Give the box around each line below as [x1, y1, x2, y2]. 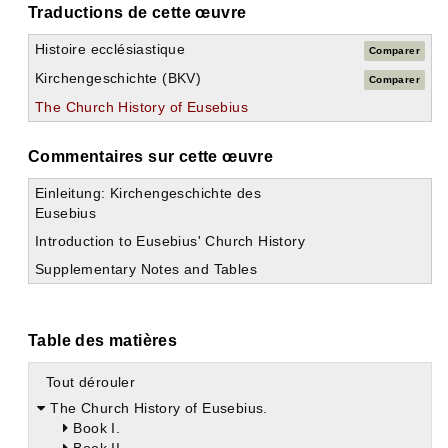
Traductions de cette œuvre [28, 4, 247, 22]
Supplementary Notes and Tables [35, 261, 257, 278]
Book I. [73, 420, 121, 437]
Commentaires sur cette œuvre [28, 148, 274, 166]
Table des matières [28, 332, 178, 350]
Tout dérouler [46, 374, 136, 391]
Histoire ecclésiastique [35, 41, 186, 58]
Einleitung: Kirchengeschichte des [35, 185, 262, 202]
